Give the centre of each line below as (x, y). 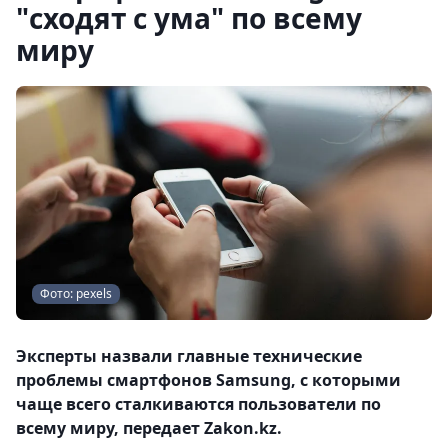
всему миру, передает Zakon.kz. (149, 428)
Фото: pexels (76, 293)
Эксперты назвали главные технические (189, 356)
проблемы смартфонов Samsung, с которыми (208, 380)
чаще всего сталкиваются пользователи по (198, 404)
